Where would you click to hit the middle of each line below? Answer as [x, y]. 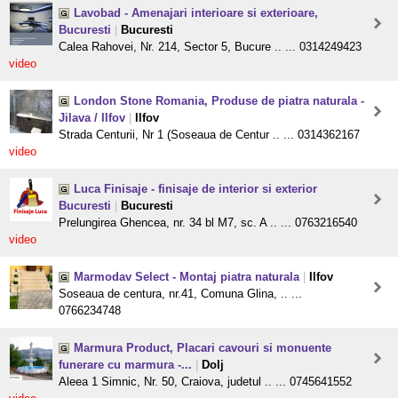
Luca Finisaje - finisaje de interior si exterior [195, 189]
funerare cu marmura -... [125, 365]
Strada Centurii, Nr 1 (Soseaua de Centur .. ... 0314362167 [209, 135]
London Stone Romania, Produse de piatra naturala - [219, 101]
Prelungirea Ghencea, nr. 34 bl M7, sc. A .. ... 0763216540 [208, 223]
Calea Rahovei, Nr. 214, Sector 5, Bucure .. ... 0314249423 [210, 47]
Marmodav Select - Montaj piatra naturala [187, 277]
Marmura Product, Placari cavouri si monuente [203, 348]
